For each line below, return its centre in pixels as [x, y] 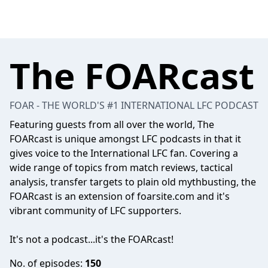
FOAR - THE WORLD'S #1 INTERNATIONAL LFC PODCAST [134, 105]
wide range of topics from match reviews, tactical [121, 167]
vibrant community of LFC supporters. [95, 211]
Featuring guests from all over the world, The [112, 124]
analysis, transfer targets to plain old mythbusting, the [133, 182]
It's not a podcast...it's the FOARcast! [92, 239]
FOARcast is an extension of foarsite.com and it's [120, 196]
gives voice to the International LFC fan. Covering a [124, 153]
